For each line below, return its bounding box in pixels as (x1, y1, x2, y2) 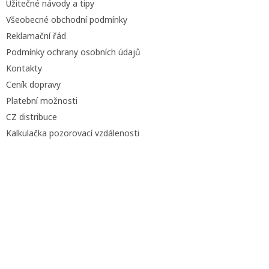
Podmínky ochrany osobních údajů (6, 46, 141, 58)
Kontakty (6, 62, 42, 74)
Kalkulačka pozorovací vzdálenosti (6, 127, 139, 139)
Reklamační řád (6, 30, 66, 41)
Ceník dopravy (6, 79, 61, 90)
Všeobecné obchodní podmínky (6, 14, 127, 25)
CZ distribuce (6, 111, 57, 122)
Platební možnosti (6, 95, 77, 106)
